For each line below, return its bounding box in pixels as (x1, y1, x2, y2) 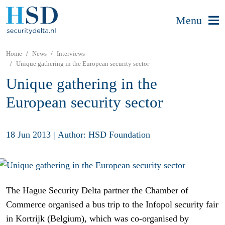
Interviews (57, 50, 85, 57)
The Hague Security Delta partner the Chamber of (6, 185, 188, 196)
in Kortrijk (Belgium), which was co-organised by (6, 213, 189, 224)
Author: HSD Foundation (58, 129, 150, 140)
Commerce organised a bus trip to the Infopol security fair (6, 199, 218, 210)
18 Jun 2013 (6, 129, 51, 140)
